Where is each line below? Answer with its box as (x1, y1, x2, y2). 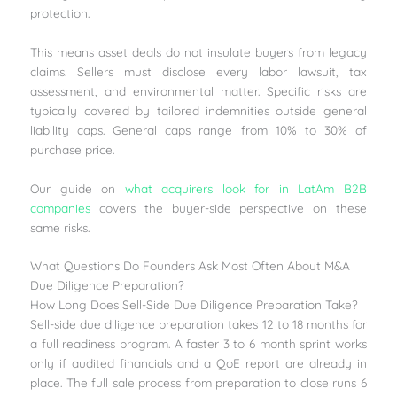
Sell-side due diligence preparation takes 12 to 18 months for (30, 316, 367, 332)
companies (30, 199, 91, 215)
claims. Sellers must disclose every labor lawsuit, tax (30, 63, 367, 79)
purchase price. (30, 141, 115, 157)
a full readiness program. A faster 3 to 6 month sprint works (30, 336, 367, 352)
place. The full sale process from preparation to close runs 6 (30, 375, 367, 391)
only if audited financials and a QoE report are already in (30, 355, 367, 371)
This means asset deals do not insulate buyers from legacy (30, 43, 367, 59)
